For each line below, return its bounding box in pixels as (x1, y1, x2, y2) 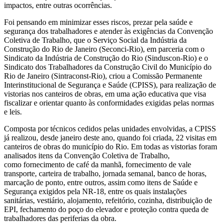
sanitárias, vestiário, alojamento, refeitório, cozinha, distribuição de (4, 196, 212, 205)
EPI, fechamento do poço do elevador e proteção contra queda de (4, 205, 209, 214)
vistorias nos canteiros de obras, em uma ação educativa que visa (4, 89, 206, 98)
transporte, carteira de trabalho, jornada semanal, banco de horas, (4, 169, 207, 178)
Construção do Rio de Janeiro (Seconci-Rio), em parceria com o (4, 44, 205, 53)
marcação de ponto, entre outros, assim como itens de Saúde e (4, 178, 198, 187)
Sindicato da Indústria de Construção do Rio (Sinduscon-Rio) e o (4, 53, 208, 62)
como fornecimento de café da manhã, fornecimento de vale (4, 160, 191, 169)
